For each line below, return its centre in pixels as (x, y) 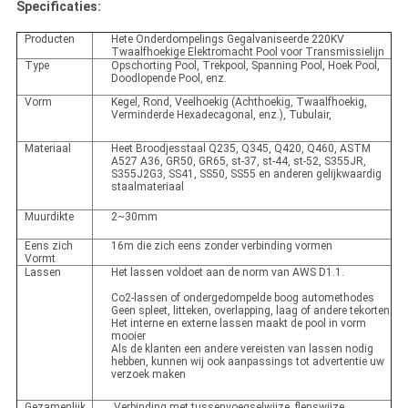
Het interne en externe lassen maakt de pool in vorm (238, 324)
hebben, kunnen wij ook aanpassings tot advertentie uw (247, 362)
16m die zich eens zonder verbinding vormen (221, 246)
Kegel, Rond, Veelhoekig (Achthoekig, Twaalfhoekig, (239, 102)
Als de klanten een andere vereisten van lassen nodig (242, 349)
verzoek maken (148, 375)
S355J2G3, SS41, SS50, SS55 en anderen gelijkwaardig (246, 174)
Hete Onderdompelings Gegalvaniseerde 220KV (227, 40)
